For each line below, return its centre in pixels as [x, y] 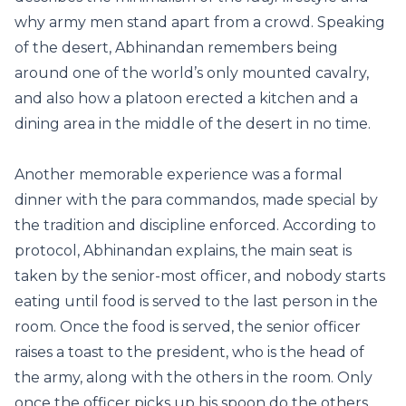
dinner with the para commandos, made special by [196, 200]
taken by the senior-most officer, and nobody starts [200, 276]
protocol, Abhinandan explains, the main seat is [183, 251]
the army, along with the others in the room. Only [193, 377]
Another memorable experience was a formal [179, 174]
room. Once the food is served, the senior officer [188, 327]
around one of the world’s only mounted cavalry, [192, 73]
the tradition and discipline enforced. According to [195, 225]
